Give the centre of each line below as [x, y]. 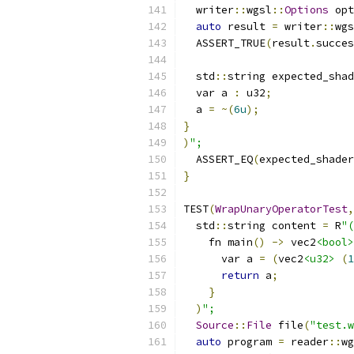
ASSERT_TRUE [224, 43]
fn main [218, 242]
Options [307, 10]
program [250, 342]
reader [307, 342]
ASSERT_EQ [218, 159]
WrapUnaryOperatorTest [281, 209]
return [240, 275]
